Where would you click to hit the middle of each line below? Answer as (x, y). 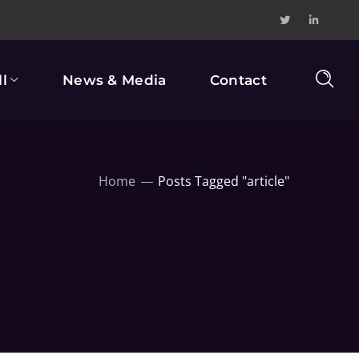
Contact (238, 80)
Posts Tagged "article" (224, 181)
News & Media (114, 80)
